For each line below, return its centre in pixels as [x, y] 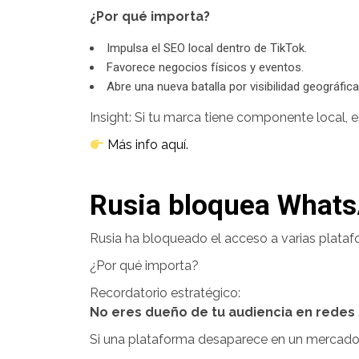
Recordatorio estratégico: [165, 293]
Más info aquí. [147, 145]
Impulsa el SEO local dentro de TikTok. [207, 48]
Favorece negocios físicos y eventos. [205, 67]
